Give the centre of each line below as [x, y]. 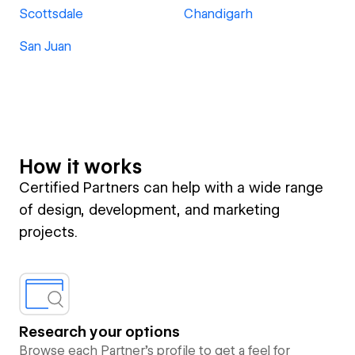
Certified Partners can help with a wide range [171, 187]
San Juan [45, 46]
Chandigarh [218, 14]
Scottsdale [51, 14]
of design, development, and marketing [149, 210]
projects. [48, 232]
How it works [80, 167]
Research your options [99, 332]
